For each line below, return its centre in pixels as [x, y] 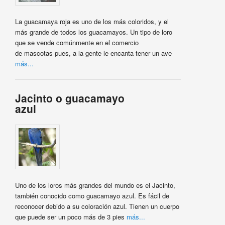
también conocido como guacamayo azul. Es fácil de [92, 196]
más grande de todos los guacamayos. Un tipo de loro [93, 32]
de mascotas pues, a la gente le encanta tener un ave [93, 53]
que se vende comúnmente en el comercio [77, 42]
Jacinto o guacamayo [70, 98]
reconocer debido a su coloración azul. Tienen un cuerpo [97, 206]
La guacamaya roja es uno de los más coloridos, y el [92, 21]
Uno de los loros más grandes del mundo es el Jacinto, [95, 185]
